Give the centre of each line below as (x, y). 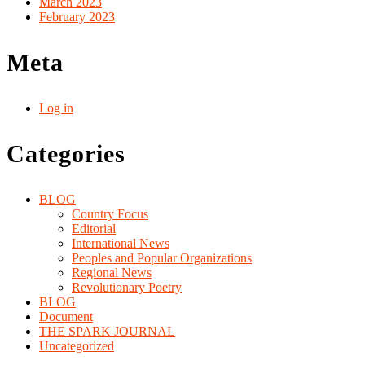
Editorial (94, 228)
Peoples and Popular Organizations (162, 257)
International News (121, 243)
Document (66, 316)
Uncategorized (77, 345)
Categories (66, 153)
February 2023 (77, 16)
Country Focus (110, 213)
